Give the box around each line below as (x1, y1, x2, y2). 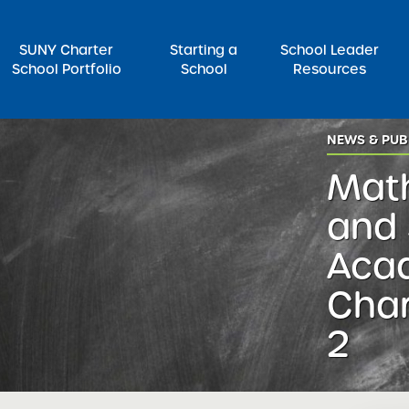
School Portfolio (11, 59, 121, 79)
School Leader (280, 40, 380, 59)
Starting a (170, 40, 238, 59)
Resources (293, 59, 367, 79)
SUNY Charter (19, 40, 114, 59)
